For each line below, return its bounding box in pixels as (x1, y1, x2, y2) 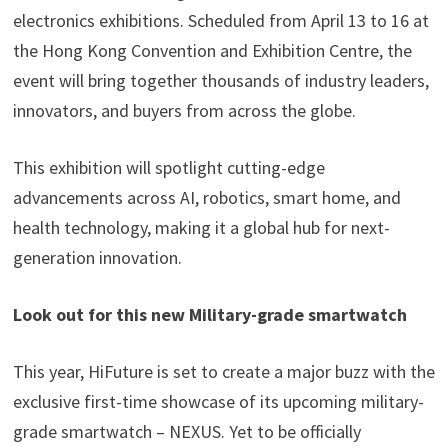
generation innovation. (12, 245, 182, 269)
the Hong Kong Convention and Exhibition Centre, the (12, 38, 412, 62)
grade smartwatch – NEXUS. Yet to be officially (12, 419, 361, 443)
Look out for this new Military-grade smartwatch (12, 302, 407, 326)
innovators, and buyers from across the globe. (12, 98, 356, 122)
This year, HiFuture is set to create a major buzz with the (12, 359, 435, 383)
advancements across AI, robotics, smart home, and (12, 185, 401, 209)
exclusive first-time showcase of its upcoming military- (12, 389, 424, 413)
